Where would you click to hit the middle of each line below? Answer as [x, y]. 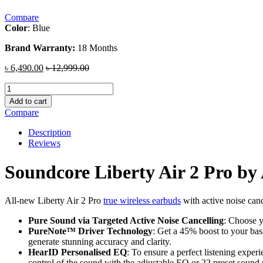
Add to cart [28, 102]
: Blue [39, 28]
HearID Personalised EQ [77, 252]
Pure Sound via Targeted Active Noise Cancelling [126, 221]
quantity [19, 161]
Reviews [44, 143]
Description [50, 133]
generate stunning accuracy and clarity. [100, 242]
